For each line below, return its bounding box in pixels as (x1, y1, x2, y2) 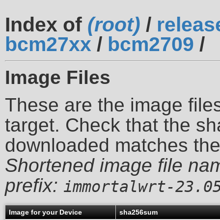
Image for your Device (9, 208, 82, 217)
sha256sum (119, 208, 158, 217)
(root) (87, 13, 140, 36)
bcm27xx (5, 33, 91, 55)
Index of (5, 13, 87, 36)
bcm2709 (108, 33, 194, 55)
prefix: (5, 175, 63, 196)
